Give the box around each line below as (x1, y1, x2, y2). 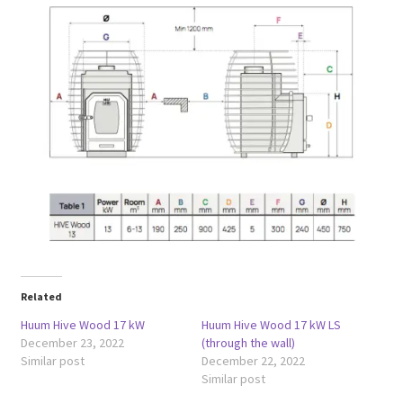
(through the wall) (201, 334, 295, 351)
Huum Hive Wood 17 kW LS (201, 316, 341, 333)
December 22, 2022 (201, 352, 305, 369)
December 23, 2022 (20, 334, 124, 351)
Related (20, 289, 62, 303)
